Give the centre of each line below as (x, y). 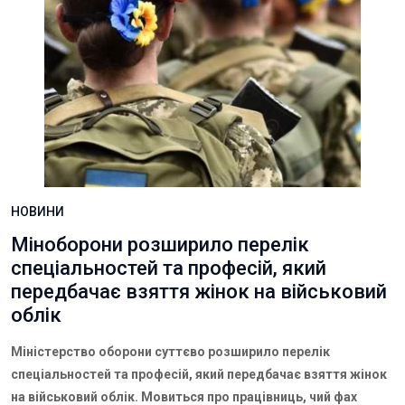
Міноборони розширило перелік (160, 245)
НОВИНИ (38, 212)
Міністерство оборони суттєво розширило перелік (170, 352)
